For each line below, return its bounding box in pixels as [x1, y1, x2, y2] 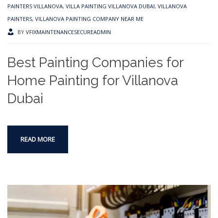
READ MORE [20, 134, 55, 144]
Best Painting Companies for [7, 54, 183, 71]
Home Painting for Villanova [7, 72, 178, 89]
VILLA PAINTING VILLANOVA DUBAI [66, 2, 155, 10]
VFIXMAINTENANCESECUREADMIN [26, 28, 111, 36]
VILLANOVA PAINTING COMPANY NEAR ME [35, 15, 144, 22]
